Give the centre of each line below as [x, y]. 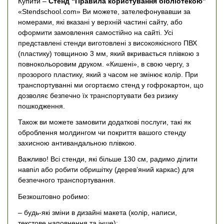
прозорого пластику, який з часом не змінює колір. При [108, 74]
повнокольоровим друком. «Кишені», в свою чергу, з [103, 64]
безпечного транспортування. [67, 180]
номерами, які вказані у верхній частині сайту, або [100, 22]
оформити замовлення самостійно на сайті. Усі [95, 32]
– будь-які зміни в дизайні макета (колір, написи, [97, 212]
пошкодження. [41, 106]
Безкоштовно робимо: [54, 196]
